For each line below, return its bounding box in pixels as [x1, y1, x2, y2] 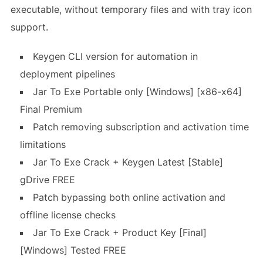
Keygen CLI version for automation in [32, 50, 198, 63]
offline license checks [19, 209, 116, 221]
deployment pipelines [19, 68, 115, 80]
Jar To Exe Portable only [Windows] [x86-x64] [32, 86, 242, 98]
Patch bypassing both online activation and [32, 191, 225, 204]
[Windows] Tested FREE [19, 244, 126, 257]
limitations [19, 139, 66, 151]
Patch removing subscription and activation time [32, 121, 249, 133]
